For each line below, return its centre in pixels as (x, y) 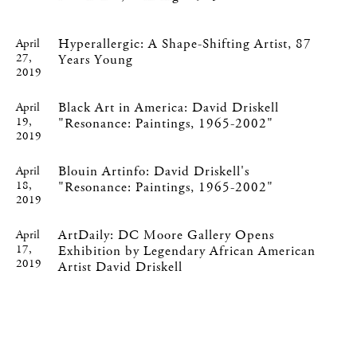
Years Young (95, 60)
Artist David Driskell (121, 267)
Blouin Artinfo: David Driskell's (154, 171)
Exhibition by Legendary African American (187, 251)
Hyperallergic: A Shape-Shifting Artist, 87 (184, 44)
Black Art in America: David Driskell (168, 108)
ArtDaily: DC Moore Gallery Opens (167, 235)
